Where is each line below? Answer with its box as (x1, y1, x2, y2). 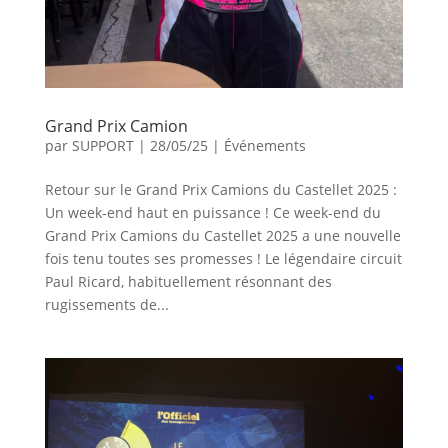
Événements (223, 135, 306, 155)
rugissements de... (44, 294, 169, 314)
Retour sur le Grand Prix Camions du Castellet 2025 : (44, 179, 397, 199)
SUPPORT (71, 135, 134, 155)
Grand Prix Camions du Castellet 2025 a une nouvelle (44, 225, 401, 245)
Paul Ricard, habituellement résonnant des (44, 271, 332, 291)
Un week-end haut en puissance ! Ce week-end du (44, 202, 381, 222)
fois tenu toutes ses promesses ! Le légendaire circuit (44, 248, 402, 268)
